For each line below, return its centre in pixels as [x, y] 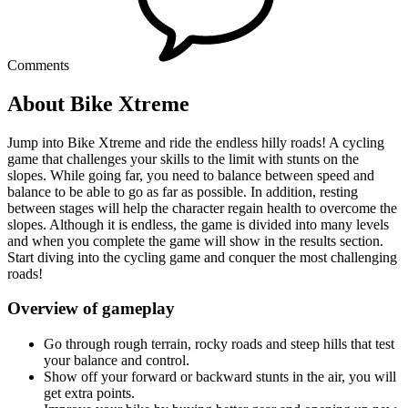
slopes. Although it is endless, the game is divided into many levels [198, 224]
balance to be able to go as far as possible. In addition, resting [183, 191]
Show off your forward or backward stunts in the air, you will [220, 377]
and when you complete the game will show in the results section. [195, 240]
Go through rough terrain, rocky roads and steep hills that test [219, 344]
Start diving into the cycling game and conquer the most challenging [202, 257]
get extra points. [89, 393]
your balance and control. [117, 361]
